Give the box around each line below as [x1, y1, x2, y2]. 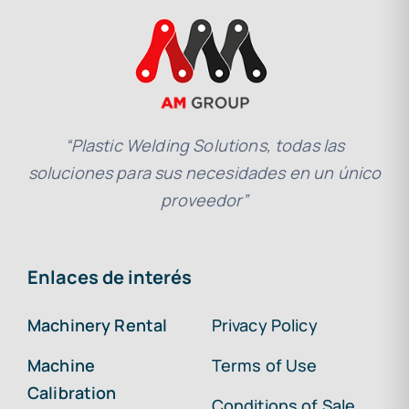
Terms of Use [211, 354, 318, 377]
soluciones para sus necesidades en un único [27, 162, 382, 184]
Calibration [26, 382, 117, 404]
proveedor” [161, 189, 248, 212]
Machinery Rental [26, 314, 168, 337]
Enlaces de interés [26, 265, 192, 290]
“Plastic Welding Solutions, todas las [64, 134, 345, 157]
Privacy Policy [211, 314, 318, 337]
